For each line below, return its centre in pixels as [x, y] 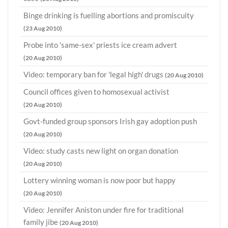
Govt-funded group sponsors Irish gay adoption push [110, 121]
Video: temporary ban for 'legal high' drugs [94, 75]
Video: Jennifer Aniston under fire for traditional [104, 210]
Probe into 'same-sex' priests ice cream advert [100, 45]
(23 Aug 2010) [43, 28]
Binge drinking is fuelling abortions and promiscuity [109, 16]
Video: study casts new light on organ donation [101, 151]
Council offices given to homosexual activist [96, 92]
